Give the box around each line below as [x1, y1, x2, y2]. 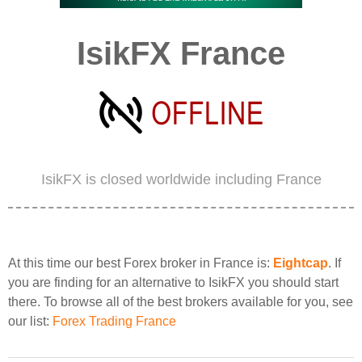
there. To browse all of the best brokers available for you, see [8, 295, 353, 309]
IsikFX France [77, 36, 285, 71]
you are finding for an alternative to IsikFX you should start [8, 276, 339, 289]
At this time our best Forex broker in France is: [8, 256, 273, 270]
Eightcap [273, 256, 328, 270]
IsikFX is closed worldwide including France [40, 171, 322, 187]
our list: [8, 314, 53, 328]
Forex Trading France [53, 314, 176, 328]
